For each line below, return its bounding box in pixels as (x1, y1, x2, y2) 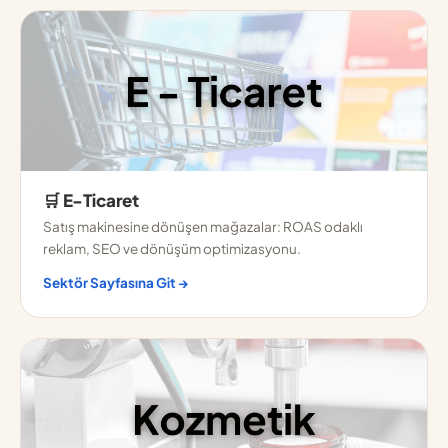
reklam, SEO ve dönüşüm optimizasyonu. (43, 239, 301, 257)
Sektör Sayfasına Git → (43, 273, 189, 291)
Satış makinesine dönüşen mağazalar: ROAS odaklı (43, 217, 363, 235)
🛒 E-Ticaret (43, 188, 140, 211)
